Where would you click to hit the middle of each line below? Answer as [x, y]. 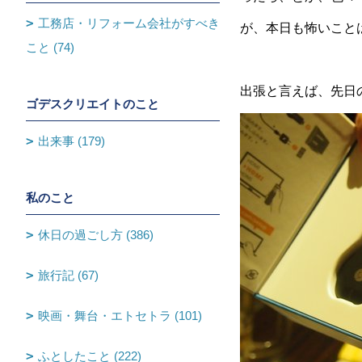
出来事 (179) [72, 141]
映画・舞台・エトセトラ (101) [120, 316]
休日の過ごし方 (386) [96, 235]
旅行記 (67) [68, 275]
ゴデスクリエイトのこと [93, 104]
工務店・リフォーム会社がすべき [129, 23]
